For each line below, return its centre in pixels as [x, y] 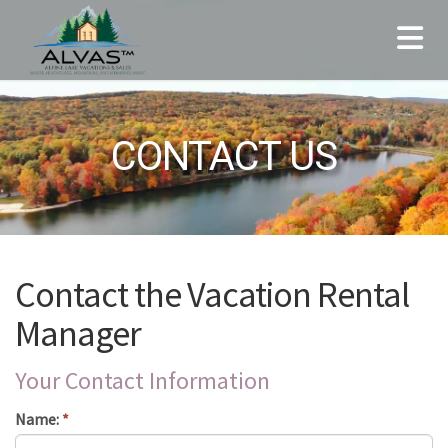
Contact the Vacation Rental [212, 294]
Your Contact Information [142, 380]
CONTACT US [224, 156]
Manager [78, 333]
